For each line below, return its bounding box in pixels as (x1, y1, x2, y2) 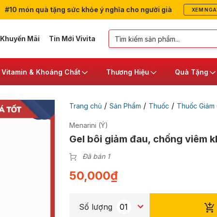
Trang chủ (69, 102, 102, 110)
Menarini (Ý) (69, 121, 108, 129)
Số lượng (78, 202, 112, 212)
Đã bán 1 (82, 152, 110, 160)
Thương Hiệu (106, 67, 149, 76)
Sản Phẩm (109, 102, 141, 110)
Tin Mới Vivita (48, 34, 95, 43)
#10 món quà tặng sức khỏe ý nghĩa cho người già (3, 5, 172, 14)
